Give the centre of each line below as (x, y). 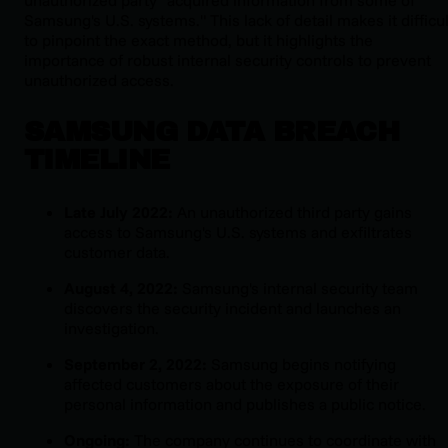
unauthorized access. (99, 79)
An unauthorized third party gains (292, 211)
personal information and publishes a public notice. (245, 403)
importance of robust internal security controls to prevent (227, 59)
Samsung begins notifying (301, 363)
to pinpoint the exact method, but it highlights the (198, 39)
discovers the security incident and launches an (232, 307)
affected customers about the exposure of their (231, 383)
